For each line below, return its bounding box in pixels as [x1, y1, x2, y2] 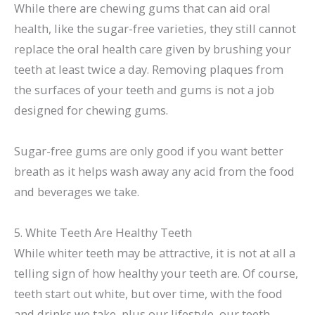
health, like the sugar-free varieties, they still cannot [14, 20, 296, 37]
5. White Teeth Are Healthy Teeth [14, 224, 192, 240]
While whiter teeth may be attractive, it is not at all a [14, 244, 295, 261]
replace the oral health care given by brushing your [14, 41, 291, 58]
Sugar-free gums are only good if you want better [14, 143, 283, 160]
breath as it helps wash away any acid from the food [14, 163, 295, 180]
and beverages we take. [14, 184, 139, 200]
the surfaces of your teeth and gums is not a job [14, 82, 274, 98]
